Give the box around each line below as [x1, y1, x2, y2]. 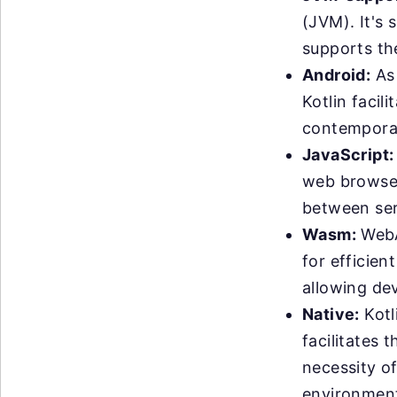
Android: [302, 66, 371, 84]
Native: [302, 305, 360, 323]
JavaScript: [302, 145, 394, 164]
